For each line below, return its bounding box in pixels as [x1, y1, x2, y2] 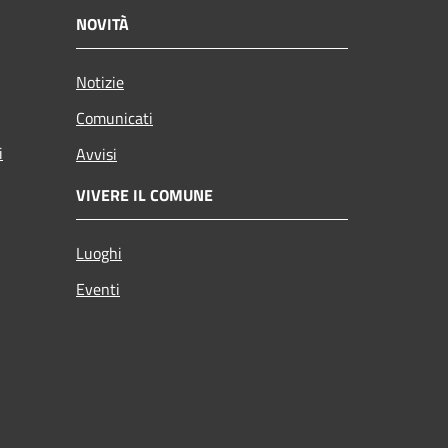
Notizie [76, 69, 124, 94]
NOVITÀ [76, 11, 129, 36]
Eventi [76, 276, 120, 301]
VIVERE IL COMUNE [76, 182, 213, 207]
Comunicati [76, 105, 153, 130]
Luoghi [76, 240, 122, 265]
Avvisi [76, 141, 117, 166]
